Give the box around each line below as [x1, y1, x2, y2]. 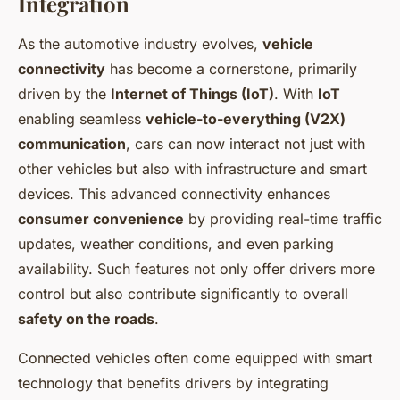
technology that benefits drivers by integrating [18, 374, 329, 393]
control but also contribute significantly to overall [18, 285, 348, 304]
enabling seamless [18, 110, 146, 129]
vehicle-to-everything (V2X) [146, 110, 346, 129]
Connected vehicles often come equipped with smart [18, 349, 372, 368]
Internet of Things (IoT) [111, 85, 274, 104]
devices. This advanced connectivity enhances [18, 185, 330, 204]
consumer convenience [18, 210, 184, 229]
